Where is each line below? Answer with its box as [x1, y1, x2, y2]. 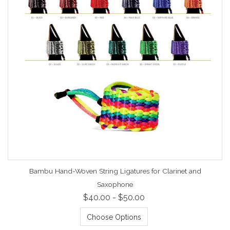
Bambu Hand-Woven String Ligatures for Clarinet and [29, 166, 201, 175]
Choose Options [86, 213, 141, 221]
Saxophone [97, 180, 133, 188]
